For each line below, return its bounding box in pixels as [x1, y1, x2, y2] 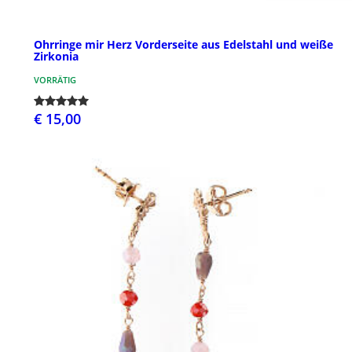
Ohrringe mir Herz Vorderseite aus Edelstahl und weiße [34, 36, 333, 52]
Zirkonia [34, 48, 79, 64]
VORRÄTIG [34, 73, 76, 86]
